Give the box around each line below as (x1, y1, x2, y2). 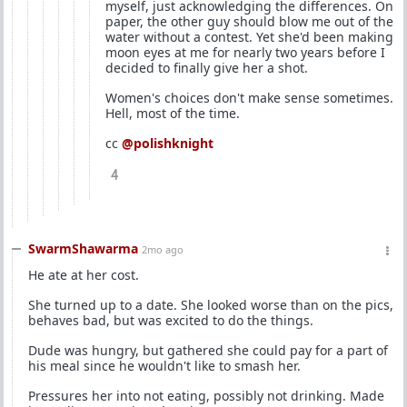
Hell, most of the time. (105, 104, 240, 122)
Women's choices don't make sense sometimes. (105, 89, 393, 106)
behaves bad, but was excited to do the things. (28, 312, 313, 329)
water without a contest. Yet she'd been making (105, 28, 393, 45)
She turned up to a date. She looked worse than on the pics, (28, 296, 393, 313)
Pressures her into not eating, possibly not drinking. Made (28, 387, 384, 404)
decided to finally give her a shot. (105, 59, 308, 76)
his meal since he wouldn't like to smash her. (28, 357, 301, 374)
